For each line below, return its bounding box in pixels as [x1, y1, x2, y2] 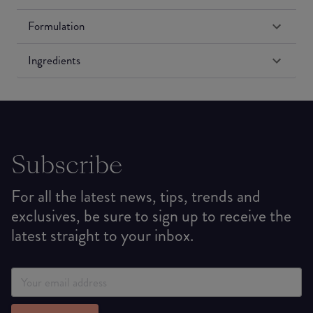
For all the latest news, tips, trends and [11, 184, 261, 209]
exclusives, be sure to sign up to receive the [11, 204, 291, 228]
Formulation [28, 17, 85, 35]
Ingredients [28, 52, 80, 69]
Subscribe [11, 147, 123, 182]
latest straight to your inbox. [11, 224, 194, 248]
